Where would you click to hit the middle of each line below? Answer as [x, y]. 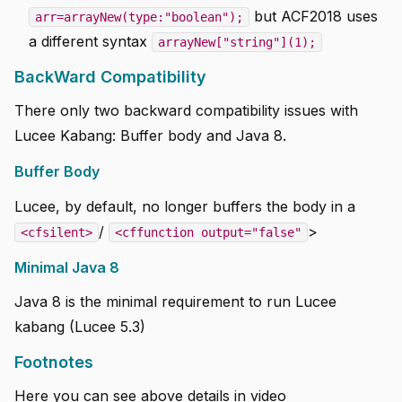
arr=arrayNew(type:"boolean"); [139, 17]
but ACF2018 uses [314, 17]
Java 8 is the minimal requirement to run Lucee [175, 301]
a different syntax [90, 42]
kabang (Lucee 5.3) [80, 326]
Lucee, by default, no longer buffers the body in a [185, 206]
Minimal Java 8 [67, 267]
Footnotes [54, 362]
